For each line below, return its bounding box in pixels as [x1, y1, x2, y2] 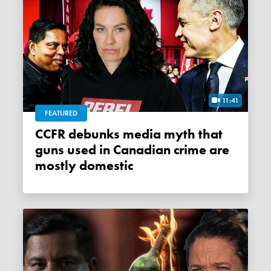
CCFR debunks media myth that [35, 125, 44, 143]
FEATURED [45, 108, 78, 118]
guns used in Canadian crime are [35, 141, 230, 158]
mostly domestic [35, 157, 134, 174]
